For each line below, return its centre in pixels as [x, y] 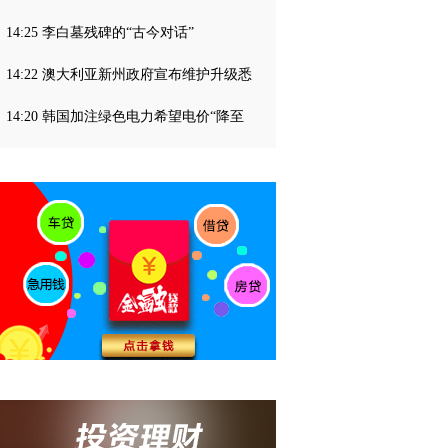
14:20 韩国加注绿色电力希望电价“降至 [125, 116]
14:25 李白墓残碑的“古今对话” [100, 32]
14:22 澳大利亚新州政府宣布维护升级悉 [129, 74]
